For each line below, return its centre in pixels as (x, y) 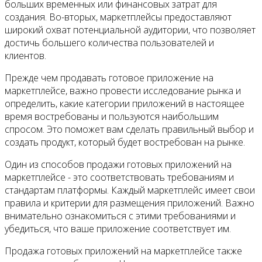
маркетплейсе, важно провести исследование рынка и (123, 91)
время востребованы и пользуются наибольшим (112, 117)
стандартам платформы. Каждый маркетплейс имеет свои (130, 190)
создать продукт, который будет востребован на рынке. (125, 142)
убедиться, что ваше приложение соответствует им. (118, 229)
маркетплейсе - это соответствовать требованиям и (119, 177)
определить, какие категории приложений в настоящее (125, 104)
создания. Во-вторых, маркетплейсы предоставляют (118, 17)
